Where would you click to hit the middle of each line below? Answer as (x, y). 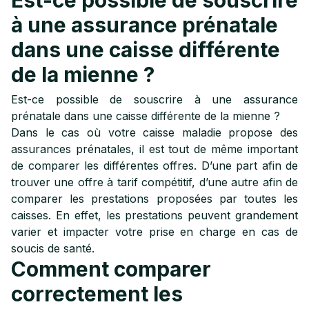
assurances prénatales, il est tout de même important (154, 149)
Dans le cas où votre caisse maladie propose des (154, 132)
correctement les (97, 294)
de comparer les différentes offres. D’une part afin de (154, 166)
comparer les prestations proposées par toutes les (154, 199)
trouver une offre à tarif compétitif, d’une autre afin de (154, 182)
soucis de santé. (53, 248)
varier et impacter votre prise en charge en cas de (154, 232)
